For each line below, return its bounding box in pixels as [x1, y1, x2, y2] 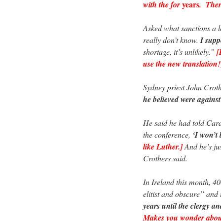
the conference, [143, 129, 192, 140]
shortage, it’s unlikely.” [143, 46, 217, 57]
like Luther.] [143, 141, 183, 152]
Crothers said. [143, 152, 187, 163]
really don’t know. [143, 34, 200, 45]
